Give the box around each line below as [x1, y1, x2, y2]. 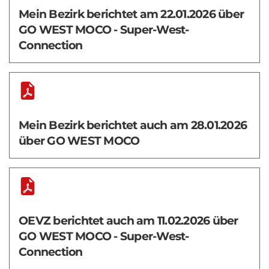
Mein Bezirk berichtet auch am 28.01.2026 [19, 118, 247, 132]
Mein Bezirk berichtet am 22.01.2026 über [19, 7, 244, 21]
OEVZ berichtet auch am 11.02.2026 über [19, 213, 238, 228]
